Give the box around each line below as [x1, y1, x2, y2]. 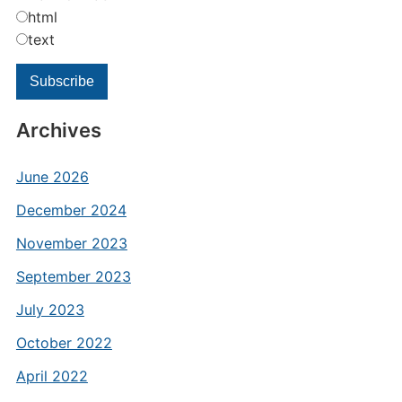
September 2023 [15, 267, 131, 285]
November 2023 [15, 234, 127, 252]
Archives [15, 118, 101, 142]
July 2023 [15, 301, 84, 319]
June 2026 [15, 168, 89, 186]
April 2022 [15, 367, 88, 385]
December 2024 [15, 201, 127, 219]
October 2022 [15, 334, 112, 352]
